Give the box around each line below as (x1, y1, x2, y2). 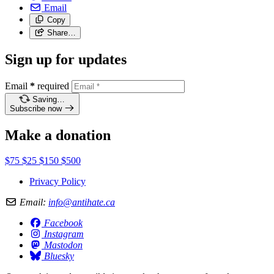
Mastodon (44, 240, 83, 251)
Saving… (32, 94, 65, 104)
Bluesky (44, 251, 74, 262)
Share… (46, 28, 76, 37)
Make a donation (5, 127, 111, 143)
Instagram (44, 229, 84, 240)
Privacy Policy (29, 176, 86, 187)
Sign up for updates (5, 51, 127, 67)
